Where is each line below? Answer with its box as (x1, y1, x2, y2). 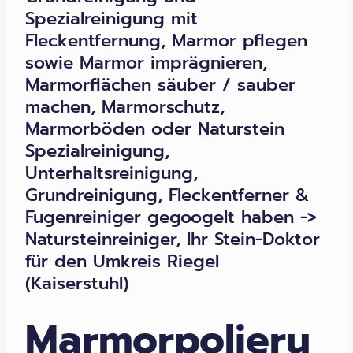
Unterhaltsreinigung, (25, 160, 198, 187)
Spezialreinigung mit (25, 6, 198, 32)
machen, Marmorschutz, (25, 94, 225, 121)
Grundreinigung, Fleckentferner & (25, 182, 309, 209)
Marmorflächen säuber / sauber (25, 72, 295, 98)
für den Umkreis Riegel (25, 248, 219, 275)
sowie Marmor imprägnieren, (25, 50, 267, 76)
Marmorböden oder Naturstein (25, 116, 284, 143)
